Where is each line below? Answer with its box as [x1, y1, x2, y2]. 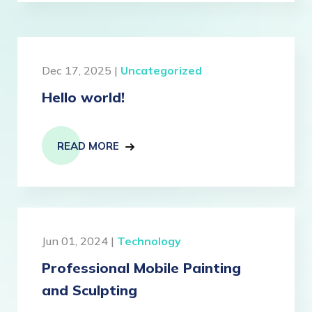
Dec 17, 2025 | [42, 63, 120, 77]
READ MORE [57, 139, 119, 153]
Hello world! [42, 88, 125, 106]
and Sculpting [42, 281, 137, 299]
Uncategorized [120, 63, 202, 77]
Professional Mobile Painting [42, 259, 241, 276]
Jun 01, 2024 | [42, 234, 117, 248]
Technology [117, 234, 181, 248]
